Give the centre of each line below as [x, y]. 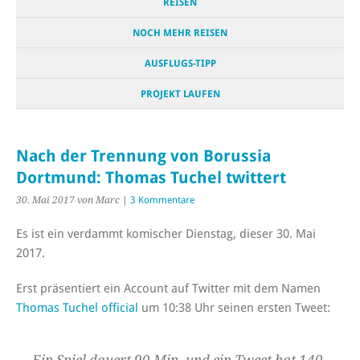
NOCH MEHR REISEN [180, 33]
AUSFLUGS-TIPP [180, 63]
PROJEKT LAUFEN [180, 94]
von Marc [98, 200]
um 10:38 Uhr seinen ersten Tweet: [234, 307]
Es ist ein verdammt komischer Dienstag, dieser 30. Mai [166, 233]
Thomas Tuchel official [77, 307]
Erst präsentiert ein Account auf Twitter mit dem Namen [168, 288]
